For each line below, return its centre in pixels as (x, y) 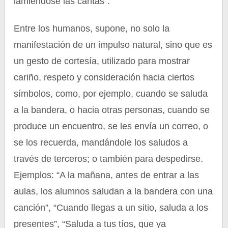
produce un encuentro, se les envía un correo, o (111, 126)
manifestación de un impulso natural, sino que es (113, 45)
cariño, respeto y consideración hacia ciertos (104, 77)
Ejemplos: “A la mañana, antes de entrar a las (107, 175)
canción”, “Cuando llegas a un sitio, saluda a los (111, 208)
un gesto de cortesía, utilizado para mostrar (102, 61)
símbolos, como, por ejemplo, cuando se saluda (111, 94)
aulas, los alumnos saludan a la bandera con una (113, 191)
